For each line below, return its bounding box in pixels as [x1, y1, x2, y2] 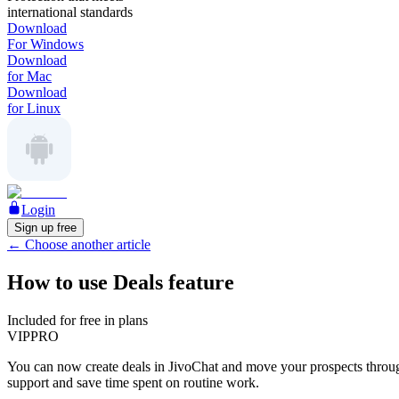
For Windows [7, 37, 84, 52]
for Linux [7, 101, 61, 116]
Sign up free [14, 221, 77, 234]
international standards [7, 4, 133, 20]
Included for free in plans [7, 312, 148, 328]
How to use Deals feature [7, 270, 234, 294]
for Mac [7, 69, 52, 84]
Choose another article [25, 237, 151, 252]
